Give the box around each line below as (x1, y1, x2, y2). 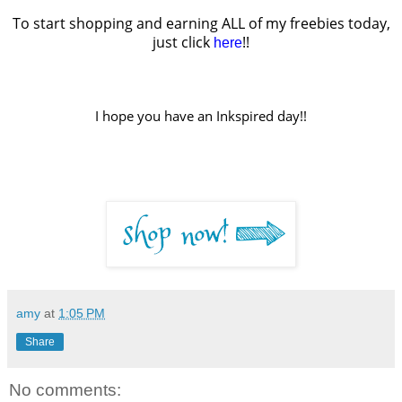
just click (153, 32, 214, 53)
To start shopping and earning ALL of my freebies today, (12, 13, 390, 34)
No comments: (9, 380, 121, 400)
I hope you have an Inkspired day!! (95, 107, 307, 127)
